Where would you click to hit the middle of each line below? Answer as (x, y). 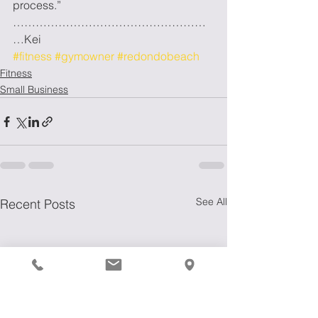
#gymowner (84, 56)
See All (212, 202)
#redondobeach (158, 56)
